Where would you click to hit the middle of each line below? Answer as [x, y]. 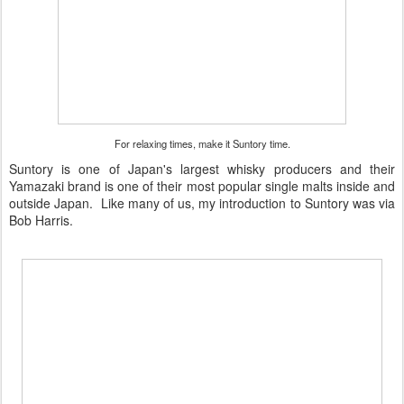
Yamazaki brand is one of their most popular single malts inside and [202, 186]
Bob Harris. [41, 220]
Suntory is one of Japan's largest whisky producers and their [202, 169]
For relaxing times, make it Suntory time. [202, 144]
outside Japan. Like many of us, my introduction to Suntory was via [202, 203]
